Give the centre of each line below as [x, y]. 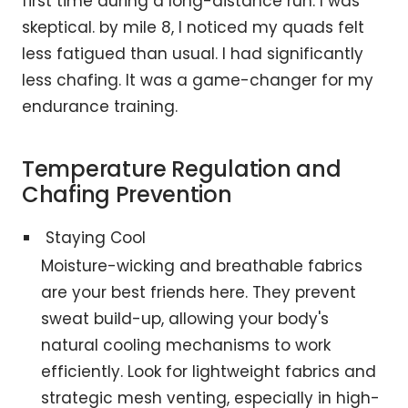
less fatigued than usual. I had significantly [193, 53]
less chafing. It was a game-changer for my [198, 80]
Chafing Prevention [127, 194]
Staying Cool [96, 237]
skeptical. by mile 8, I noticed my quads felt [193, 27]
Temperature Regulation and [182, 168]
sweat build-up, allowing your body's [185, 318]
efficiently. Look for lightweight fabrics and [209, 371]
